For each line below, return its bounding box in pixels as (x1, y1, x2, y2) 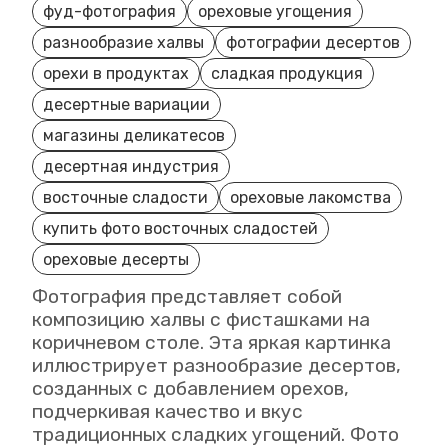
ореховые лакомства (230, 187, 391, 207)
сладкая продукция (211, 63, 363, 83)
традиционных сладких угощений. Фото (32, 422, 399, 446)
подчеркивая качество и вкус (32, 399, 303, 423)
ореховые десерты (43, 249, 189, 269)
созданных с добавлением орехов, (32, 376, 349, 400)
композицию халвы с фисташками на (32, 307, 370, 331)
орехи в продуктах (43, 63, 189, 83)
